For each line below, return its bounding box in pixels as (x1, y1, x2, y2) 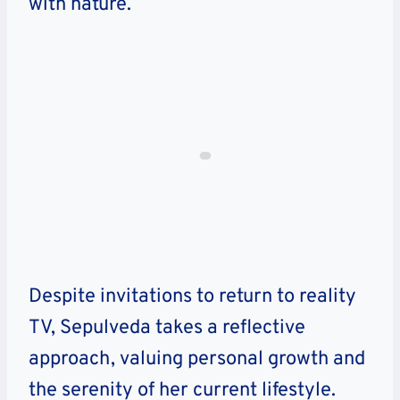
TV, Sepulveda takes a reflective (29, 315, 305, 340)
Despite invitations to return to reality (29, 284, 356, 309)
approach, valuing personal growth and (29, 346, 365, 371)
